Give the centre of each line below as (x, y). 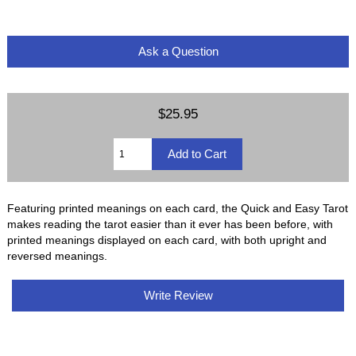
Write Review (178, 296)
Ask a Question (178, 51)
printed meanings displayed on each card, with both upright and (167, 240)
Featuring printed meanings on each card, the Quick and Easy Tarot (178, 209)
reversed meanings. (58, 256)
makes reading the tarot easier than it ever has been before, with (170, 224)
